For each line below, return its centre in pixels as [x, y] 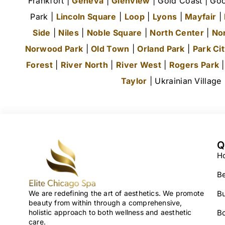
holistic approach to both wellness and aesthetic [110, 212]
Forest [39, 65]
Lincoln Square [86, 17]
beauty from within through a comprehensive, [105, 202]
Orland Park [161, 49]
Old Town [110, 49]
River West [138, 65]
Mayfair [201, 17]
